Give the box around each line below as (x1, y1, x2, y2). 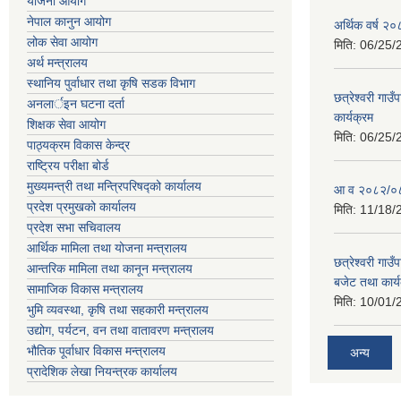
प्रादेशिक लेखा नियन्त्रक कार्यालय (27, 364, 177, 380)
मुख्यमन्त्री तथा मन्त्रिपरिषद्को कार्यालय (27, 179, 201, 194)
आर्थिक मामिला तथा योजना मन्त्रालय (27, 241, 187, 256)
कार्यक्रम (334, 110, 373, 125)
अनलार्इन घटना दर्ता (27, 97, 124, 112)
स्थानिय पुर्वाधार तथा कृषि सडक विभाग (27, 76, 195, 91)
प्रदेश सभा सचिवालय (27, 220, 121, 235)
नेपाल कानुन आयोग (27, 14, 111, 30)
